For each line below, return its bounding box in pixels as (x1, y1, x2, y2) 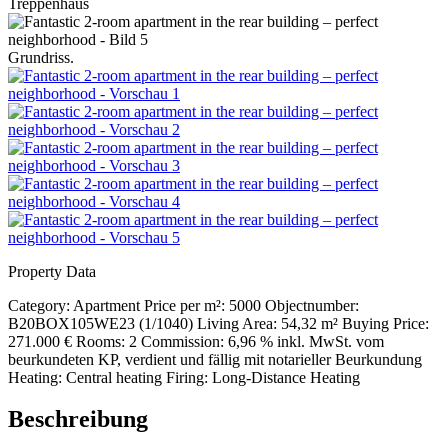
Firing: (166, 368, 208, 386)
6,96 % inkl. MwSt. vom (228, 332, 384, 350)
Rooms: (76, 332, 125, 350)
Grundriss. (8, 48, 74, 66)
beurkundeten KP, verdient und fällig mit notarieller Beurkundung (8, 350, 422, 368)
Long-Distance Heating (212, 368, 360, 386)
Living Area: (197, 314, 277, 332)
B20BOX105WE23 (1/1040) (8, 314, 193, 332)
